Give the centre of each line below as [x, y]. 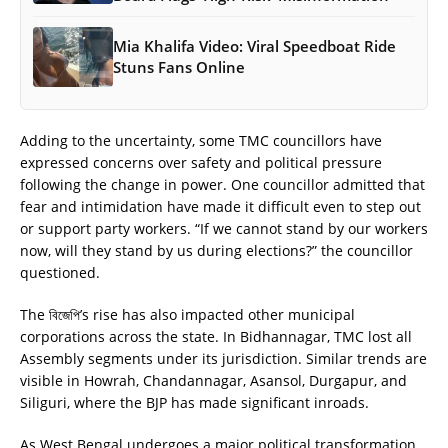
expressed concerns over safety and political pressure [201, 162]
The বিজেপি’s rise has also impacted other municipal [187, 314]
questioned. [60, 272]
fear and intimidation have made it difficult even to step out [220, 206]
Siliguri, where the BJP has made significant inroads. [194, 402]
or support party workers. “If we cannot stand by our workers [224, 228]
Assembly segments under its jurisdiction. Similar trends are [223, 358]
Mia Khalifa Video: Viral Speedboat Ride [254, 45]
